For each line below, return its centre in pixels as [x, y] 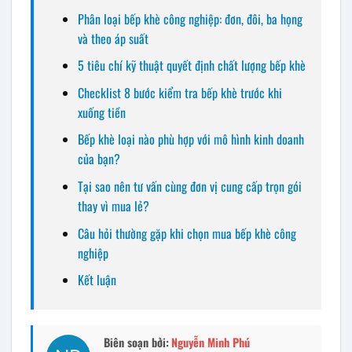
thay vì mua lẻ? [113, 205]
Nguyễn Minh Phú [211, 342]
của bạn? [99, 159]
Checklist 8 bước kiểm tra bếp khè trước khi [180, 92]
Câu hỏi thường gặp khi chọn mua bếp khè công [187, 233]
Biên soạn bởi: [136, 342]
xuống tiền [101, 112]
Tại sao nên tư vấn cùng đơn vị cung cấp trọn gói [189, 186]
